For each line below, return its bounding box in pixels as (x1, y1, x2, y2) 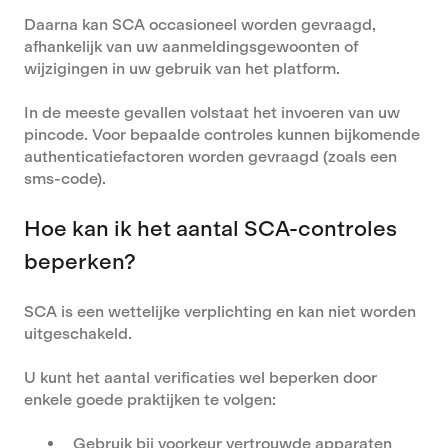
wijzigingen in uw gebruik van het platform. (24, 58, 340, 78)
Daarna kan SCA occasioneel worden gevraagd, (24, 14, 376, 34)
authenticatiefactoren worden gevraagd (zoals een (24, 146, 397, 166)
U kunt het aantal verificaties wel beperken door (24, 368, 377, 388)
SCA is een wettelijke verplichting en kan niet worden (24, 301, 416, 321)
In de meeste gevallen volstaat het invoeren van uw (24, 102, 400, 122)
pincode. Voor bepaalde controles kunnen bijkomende (24, 124, 420, 144)
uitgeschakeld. (24, 323, 132, 343)
